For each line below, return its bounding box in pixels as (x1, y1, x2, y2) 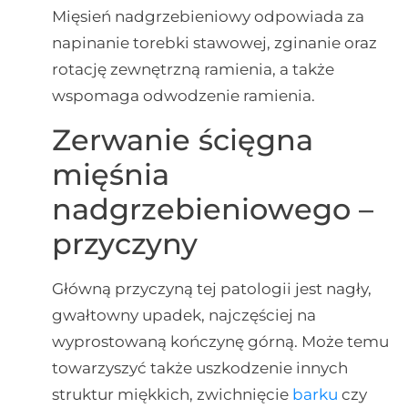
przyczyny (51, 225, 198, 261)
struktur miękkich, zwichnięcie (51, 384, 292, 403)
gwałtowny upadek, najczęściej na (51, 305, 316, 324)
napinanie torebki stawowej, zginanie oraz (51, 34, 377, 53)
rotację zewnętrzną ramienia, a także (51, 60, 334, 79)
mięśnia (51, 156, 169, 192)
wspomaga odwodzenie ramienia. (51, 87, 315, 106)
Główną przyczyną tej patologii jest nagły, (51, 279, 372, 298)
